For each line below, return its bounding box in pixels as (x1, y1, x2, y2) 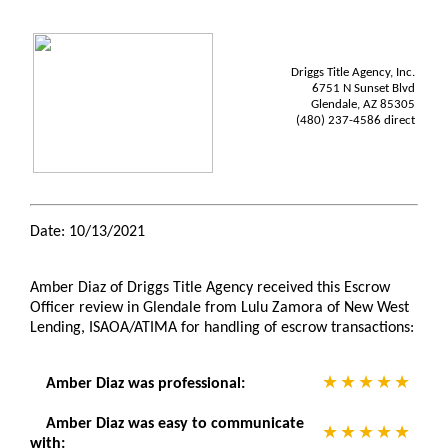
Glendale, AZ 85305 (311, 98, 415, 111)
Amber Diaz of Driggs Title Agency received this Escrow (30, 280, 390, 296)
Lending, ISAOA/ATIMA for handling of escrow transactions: (30, 320, 414, 336)
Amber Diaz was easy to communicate (46, 416, 304, 432)
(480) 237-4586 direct (296, 114, 415, 127)
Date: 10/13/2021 (30, 224, 145, 240)
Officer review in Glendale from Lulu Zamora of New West (30, 300, 409, 316)
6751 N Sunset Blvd (312, 82, 415, 95)
